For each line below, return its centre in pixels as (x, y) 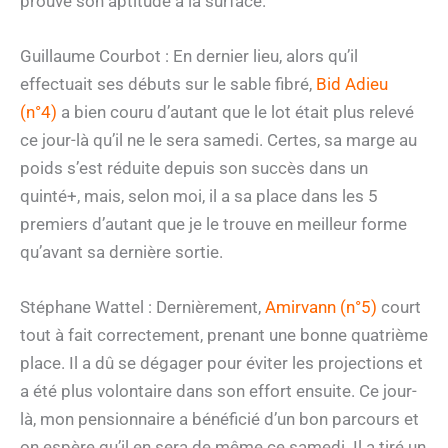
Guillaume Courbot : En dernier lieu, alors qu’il (189, 55)
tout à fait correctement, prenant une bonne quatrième (224, 335)
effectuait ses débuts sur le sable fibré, (168, 83)
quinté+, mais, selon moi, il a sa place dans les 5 (199, 195)
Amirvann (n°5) (321, 307)
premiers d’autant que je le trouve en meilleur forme (213, 223)
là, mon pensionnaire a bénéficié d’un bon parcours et (219, 419)
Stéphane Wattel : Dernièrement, (142, 307)
